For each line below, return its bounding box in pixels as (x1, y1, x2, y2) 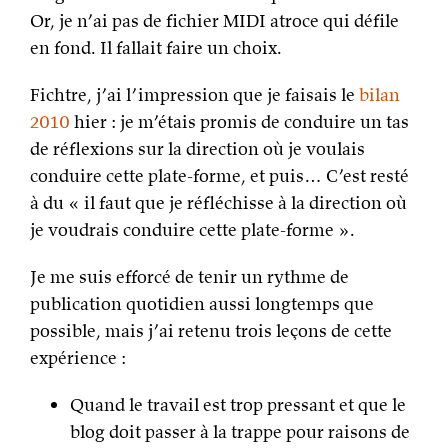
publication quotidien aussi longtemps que (30, 292, 374, 315)
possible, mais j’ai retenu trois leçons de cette (30, 319, 392, 342)
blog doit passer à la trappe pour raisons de (70, 420, 410, 443)
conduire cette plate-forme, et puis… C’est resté (30, 164, 409, 187)
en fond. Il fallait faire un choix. (30, 36, 282, 59)
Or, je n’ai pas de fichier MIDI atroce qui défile (30, 9, 399, 32)
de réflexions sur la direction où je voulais (30, 137, 365, 160)
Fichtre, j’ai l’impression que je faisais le (30, 83, 359, 106)
